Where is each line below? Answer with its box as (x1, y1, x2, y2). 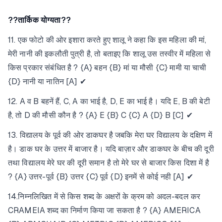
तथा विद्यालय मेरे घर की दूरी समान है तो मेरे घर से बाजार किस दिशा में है (8, 158, 209, 167)
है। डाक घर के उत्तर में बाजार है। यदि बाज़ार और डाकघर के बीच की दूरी (8, 144, 214, 154)
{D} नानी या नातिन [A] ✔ (8, 77, 86, 86)
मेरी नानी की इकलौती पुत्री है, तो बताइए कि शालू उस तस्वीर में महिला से (8, 49, 211, 58)
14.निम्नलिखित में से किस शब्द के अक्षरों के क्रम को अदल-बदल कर (8, 192, 201, 201)
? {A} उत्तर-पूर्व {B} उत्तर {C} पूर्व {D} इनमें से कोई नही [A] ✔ (8, 172, 193, 181)
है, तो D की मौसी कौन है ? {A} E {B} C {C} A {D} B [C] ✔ (8, 111, 193, 120)
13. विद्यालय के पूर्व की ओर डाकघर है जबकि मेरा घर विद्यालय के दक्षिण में (8, 130, 212, 140)
